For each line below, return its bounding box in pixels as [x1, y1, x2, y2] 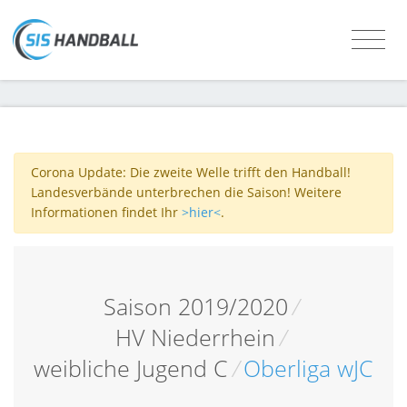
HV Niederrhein [115, 322, 276, 352]
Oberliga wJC [243, 352, 374, 383]
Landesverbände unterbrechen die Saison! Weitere [30, 184, 342, 202]
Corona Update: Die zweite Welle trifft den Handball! [30, 164, 351, 182]
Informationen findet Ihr [30, 203, 182, 222]
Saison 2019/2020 [103, 291, 288, 322]
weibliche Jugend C [33, 352, 228, 383]
